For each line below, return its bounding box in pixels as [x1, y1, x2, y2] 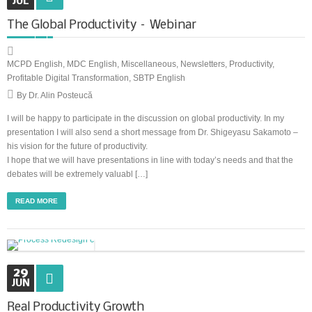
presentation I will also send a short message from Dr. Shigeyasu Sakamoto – [7, 127, 298, 137]
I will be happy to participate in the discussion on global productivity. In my [7, 114, 284, 123]
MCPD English [7, 59, 63, 69]
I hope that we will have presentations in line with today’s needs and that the [7, 155, 293, 165]
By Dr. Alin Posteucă [17, 91, 93, 100]
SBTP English [133, 73, 185, 83]
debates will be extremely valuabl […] [7, 169, 148, 179]
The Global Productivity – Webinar [7, 19, 196, 32]
